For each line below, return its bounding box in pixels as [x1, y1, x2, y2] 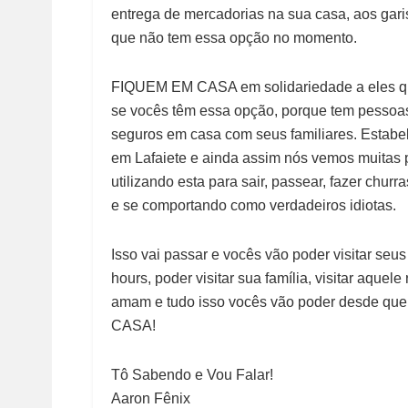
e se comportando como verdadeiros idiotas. [111, 198, 396, 214]
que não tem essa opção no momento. [111, 30, 357, 46]
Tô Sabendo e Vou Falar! [111, 367, 273, 383]
